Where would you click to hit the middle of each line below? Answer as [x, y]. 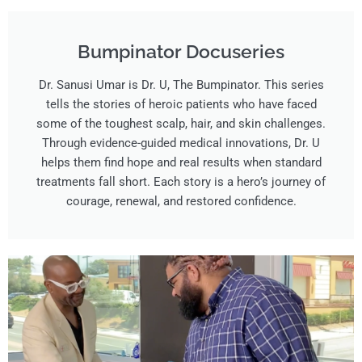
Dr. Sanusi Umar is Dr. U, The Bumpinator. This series [181, 84]
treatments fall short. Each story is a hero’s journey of [181, 181]
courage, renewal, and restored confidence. [181, 201]
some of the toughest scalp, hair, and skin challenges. [181, 123]
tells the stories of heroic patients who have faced [181, 104]
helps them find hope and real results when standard [181, 162]
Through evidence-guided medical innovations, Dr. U [181, 143]
